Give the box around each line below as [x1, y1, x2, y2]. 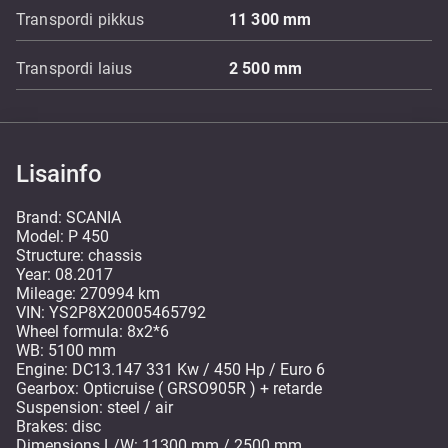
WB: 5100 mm [16, 341, 116, 360]
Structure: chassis [16, 246, 142, 265]
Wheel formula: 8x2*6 [16, 322, 169, 341]
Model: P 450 [16, 227, 109, 246]
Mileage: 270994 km [16, 284, 160, 303]
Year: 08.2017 [16, 265, 113, 284]
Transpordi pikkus [16, 10, 145, 29]
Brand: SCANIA [16, 208, 121, 227]
